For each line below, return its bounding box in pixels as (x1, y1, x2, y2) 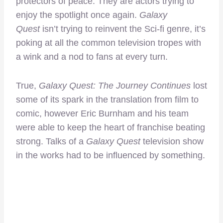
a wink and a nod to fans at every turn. (16, 51, 168, 62)
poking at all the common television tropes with (16, 37, 201, 48)
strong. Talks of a (16, 136, 86, 146)
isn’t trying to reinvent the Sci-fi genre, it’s (40, 23, 206, 34)
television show (143, 136, 204, 146)
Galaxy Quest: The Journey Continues (39, 80, 193, 91)
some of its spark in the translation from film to (16, 94, 199, 105)
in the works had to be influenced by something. (16, 150, 205, 160)
